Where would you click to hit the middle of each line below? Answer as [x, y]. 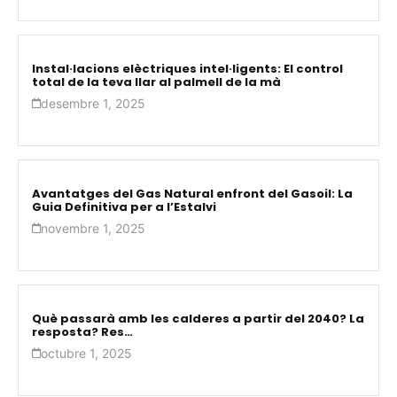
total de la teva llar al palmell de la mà [156, 82]
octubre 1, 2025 [86, 353]
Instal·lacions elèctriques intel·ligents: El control [187, 68]
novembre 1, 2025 [93, 228]
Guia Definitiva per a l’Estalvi [124, 206]
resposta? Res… [82, 331]
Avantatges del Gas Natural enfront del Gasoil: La [192, 193]
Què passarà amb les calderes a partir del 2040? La [198, 318]
